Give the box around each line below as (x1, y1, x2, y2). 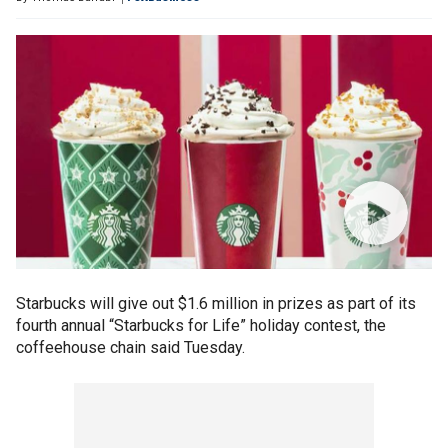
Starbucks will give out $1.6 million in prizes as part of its (16, 294, 416, 313)
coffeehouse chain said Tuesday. (16, 338, 245, 357)
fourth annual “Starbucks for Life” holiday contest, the (16, 316, 386, 335)
